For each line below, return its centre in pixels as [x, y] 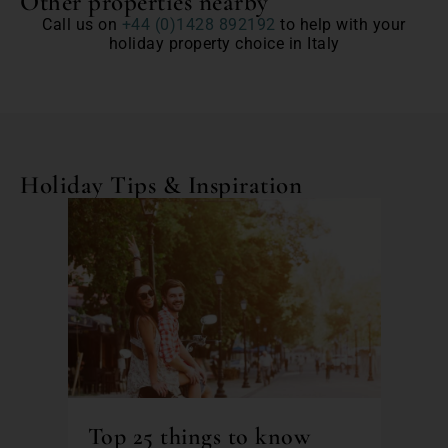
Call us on [82, 24]
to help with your [340, 24]
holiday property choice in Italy [224, 43]
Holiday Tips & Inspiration [161, 184]
